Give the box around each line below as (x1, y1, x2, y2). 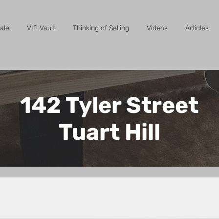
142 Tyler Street (20, 92, 198, 119)
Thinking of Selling (73, 24, 129, 32)
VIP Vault (27, 24, 55, 32)
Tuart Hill (59, 119, 160, 146)
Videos (147, 24, 168, 32)
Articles (185, 24, 209, 32)
